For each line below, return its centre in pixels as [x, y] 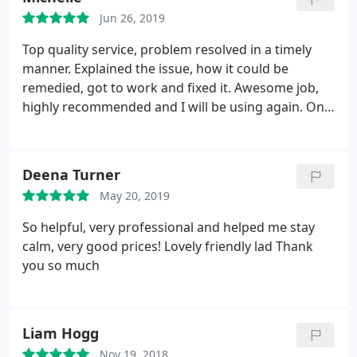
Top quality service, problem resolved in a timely [167, 49]
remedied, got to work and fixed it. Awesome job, [171, 88]
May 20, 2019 [135, 196]
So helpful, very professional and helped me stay [169, 227]
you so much [61, 265]
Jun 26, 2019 [132, 18]
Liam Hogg [61, 333]
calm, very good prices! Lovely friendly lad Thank [168, 246]
